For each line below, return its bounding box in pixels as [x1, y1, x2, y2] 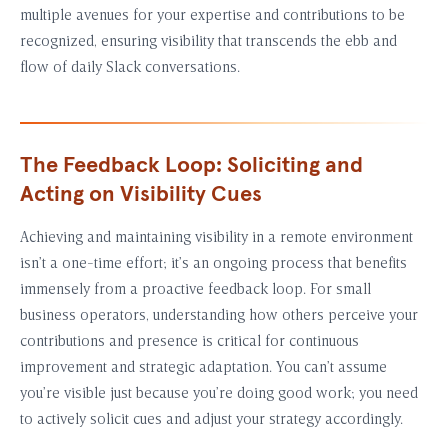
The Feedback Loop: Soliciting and [20, 155, 363, 178]
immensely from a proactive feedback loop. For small [20, 283, 371, 299]
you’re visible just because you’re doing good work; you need [20, 387, 418, 403]
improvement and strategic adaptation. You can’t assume [20, 361, 387, 377]
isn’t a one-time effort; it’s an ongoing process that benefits [20, 257, 407, 273]
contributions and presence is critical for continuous [20, 335, 359, 351]
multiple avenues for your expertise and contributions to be [20, 9, 405, 25]
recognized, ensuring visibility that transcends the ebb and [20, 35, 397, 51]
